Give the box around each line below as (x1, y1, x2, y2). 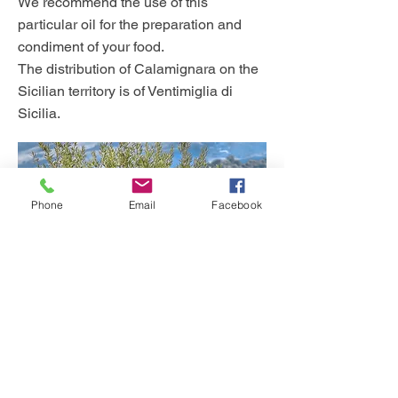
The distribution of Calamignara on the (18, 60, 259, 77)
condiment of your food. (18, 37, 164, 55)
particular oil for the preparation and (18, 15, 242, 33)
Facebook (211, 197, 262, 211)
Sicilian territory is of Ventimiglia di (18, 82, 233, 99)
